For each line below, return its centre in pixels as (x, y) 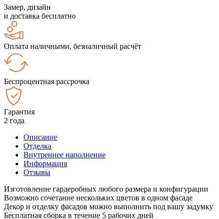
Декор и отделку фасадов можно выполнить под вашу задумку (109, 206)
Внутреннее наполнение (65, 154)
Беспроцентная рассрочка (47, 81)
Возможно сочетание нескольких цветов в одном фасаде (98, 197)
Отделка (37, 146)
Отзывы (37, 172)
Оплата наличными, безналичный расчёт (73, 46)
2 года (14, 120)
